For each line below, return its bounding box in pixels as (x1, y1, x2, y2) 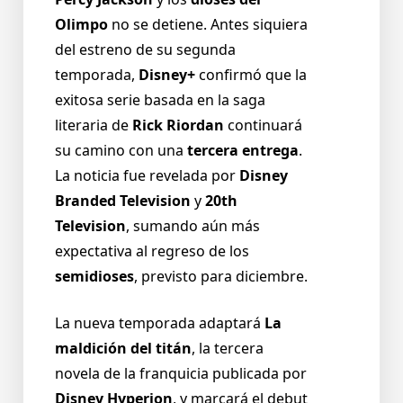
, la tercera (192, 338, 264, 359)
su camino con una (55, 140, 187, 161)
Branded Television (55, 191, 191, 211)
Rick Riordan (132, 115, 224, 136)
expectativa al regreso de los (55, 241, 249, 262)
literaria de (55, 115, 132, 136)
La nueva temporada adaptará (55, 313, 264, 334)
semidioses (55, 266, 134, 287)
